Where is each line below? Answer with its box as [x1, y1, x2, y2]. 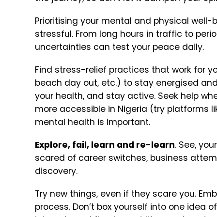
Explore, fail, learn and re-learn [35, 139, 175, 151]
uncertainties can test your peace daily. [35, 41, 206, 53]
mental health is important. [35, 116, 150, 128]
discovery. [35, 165, 80, 177]
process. [35, 201, 73, 213]
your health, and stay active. [35, 90, 158, 102]
